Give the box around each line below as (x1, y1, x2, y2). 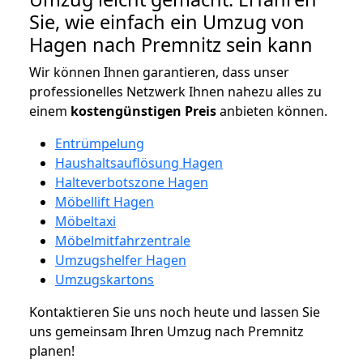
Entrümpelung (55, 134, 144, 152)
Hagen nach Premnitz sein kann (29, 31, 313, 58)
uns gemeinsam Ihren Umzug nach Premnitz (29, 322, 304, 340)
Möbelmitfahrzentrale (55, 231, 190, 250)
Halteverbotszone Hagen (55, 173, 208, 191)
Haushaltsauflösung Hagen (55, 153, 223, 172)
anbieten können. (216, 101, 327, 120)
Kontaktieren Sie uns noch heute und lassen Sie (29, 302, 320, 321)
